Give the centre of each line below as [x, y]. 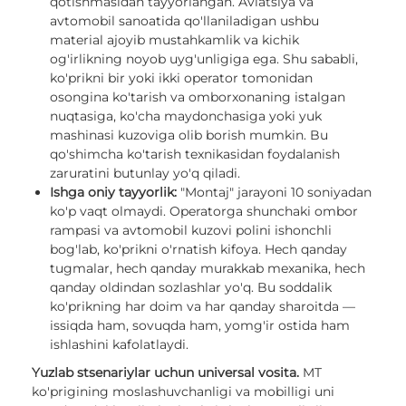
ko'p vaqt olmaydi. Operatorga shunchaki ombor [204, 212]
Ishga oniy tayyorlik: [113, 193]
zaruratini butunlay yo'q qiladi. [145, 174]
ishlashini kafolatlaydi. [119, 345]
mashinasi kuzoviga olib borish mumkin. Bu [189, 135]
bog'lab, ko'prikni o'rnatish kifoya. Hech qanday [198, 250]
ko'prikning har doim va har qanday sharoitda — [203, 307]
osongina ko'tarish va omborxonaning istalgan [198, 97]
